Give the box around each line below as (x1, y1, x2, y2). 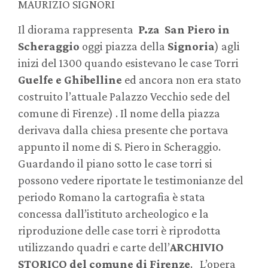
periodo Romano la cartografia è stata (18, 190, 205, 204)
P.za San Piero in (138, 23, 230, 36)
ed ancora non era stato (124, 73, 241, 87)
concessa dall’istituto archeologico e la (18, 207, 209, 221)
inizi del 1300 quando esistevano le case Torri (18, 56, 239, 70)
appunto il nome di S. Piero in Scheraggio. (18, 140, 223, 154)
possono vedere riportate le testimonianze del (18, 173, 243, 187)
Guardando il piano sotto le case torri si (18, 157, 212, 170)
